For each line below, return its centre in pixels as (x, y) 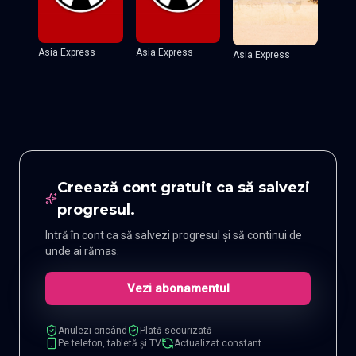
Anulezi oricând (93, 330)
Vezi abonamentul (178, 288)
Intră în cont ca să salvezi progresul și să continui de (174, 235)
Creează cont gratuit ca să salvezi (184, 187)
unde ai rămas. (82, 251)
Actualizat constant (218, 343)
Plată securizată (176, 330)
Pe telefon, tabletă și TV (110, 343)
